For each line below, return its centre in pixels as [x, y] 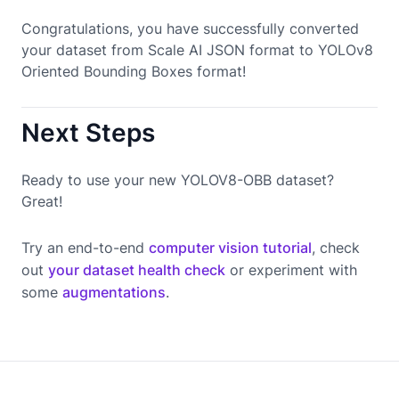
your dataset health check [137, 270]
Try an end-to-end [85, 248]
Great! [42, 202]
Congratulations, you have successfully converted [190, 29]
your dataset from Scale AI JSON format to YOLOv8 [197, 50]
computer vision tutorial [230, 248]
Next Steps [88, 133]
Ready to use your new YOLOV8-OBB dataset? [178, 180]
